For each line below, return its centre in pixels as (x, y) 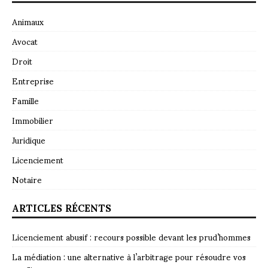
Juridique (29, 140)
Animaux (28, 22)
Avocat (25, 41)
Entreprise (33, 81)
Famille (25, 100)
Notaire (27, 179)
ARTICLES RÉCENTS (62, 208)
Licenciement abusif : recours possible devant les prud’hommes (131, 237)
